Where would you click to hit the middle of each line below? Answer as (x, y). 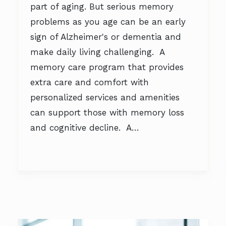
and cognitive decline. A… (85, 128)
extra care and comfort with (90, 82)
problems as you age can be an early (108, 22)
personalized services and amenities (105, 97)
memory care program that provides (107, 67)
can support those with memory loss (107, 112)
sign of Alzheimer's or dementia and (106, 37)
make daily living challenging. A (97, 52)
